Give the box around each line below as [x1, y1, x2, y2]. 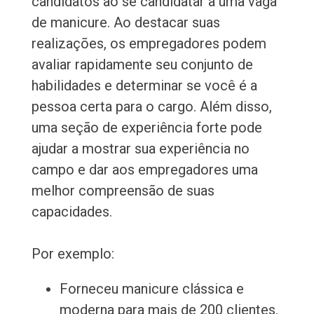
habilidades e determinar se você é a [31, 77, 257, 95]
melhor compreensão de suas [31, 182, 214, 200]
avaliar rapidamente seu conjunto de [31, 56, 253, 74]
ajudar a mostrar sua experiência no [31, 140, 250, 158]
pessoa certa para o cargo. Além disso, [31, 98, 272, 116]
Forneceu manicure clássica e [59, 280, 244, 298]
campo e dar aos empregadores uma [31, 161, 258, 179]
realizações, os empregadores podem [31, 35, 266, 53]
